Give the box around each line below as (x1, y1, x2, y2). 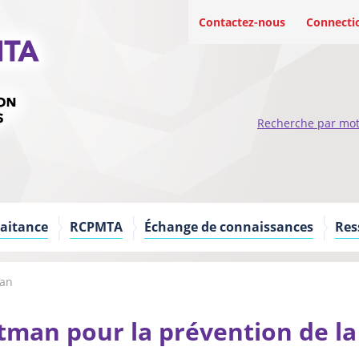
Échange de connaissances (144, 218, 313, 236)
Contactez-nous (199, 14, 285, 30)
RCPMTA (70, 218, 123, 236)
